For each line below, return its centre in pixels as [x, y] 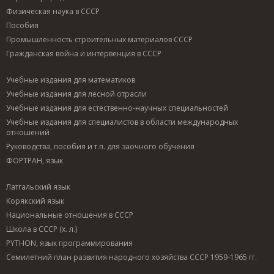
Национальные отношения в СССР [70, 215]
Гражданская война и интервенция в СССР [84, 53]
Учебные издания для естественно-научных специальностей [117, 108]
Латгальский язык [38, 187]
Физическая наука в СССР [53, 11]
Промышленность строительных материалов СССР [99, 39]
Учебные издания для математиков [71, 80]
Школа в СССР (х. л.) [42, 229]
